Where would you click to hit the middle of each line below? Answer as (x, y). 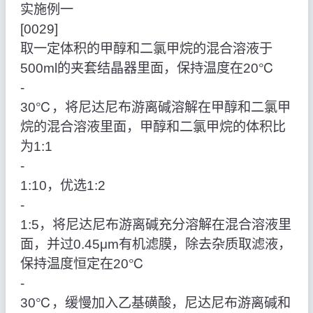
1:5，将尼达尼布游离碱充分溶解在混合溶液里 (155, 225)
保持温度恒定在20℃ (82, 264)
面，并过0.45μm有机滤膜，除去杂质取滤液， (155, 245)
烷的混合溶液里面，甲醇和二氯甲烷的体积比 (153, 127)
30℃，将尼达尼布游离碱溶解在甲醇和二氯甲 (155, 108)
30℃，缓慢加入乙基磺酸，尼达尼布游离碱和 (155, 303)
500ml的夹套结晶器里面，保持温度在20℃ (147, 68)
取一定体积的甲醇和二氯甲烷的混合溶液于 (146, 49)
